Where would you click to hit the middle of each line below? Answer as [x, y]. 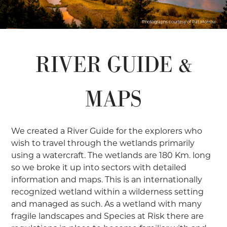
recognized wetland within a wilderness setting [108, 192]
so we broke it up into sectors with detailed [99, 168]
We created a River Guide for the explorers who [107, 131]
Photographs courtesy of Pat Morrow [179, 22]
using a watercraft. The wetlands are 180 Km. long [111, 156]
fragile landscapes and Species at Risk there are [108, 216]
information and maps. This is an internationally [107, 180]
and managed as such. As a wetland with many [107, 204]
